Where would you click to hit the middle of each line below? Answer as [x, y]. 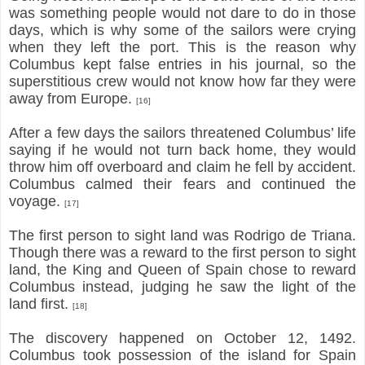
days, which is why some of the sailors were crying [182, 30]
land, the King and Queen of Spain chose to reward [182, 269]
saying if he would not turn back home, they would [182, 150]
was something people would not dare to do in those [182, 13]
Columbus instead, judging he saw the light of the [182, 286]
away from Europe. [73, 98]
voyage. [37, 201]
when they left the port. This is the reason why [182, 47]
